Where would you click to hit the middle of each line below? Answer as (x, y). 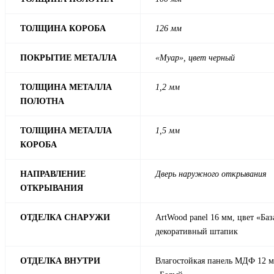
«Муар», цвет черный (195, 58)
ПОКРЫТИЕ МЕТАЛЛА (68, 58)
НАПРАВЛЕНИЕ (53, 174)
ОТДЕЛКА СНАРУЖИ (65, 218)
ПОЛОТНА (42, 102)
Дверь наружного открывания (211, 174)
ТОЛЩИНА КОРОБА (63, 29)
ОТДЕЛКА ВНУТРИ (60, 261)
